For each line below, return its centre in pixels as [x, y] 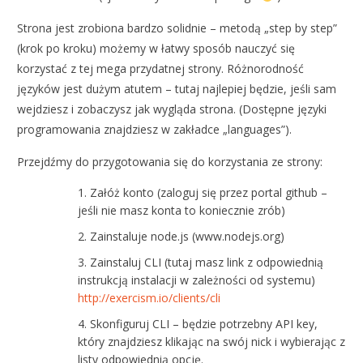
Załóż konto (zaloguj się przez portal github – [209, 193]
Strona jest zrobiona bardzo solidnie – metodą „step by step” [177, 28]
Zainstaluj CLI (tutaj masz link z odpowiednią [207, 263]
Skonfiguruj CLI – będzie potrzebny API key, [204, 324]
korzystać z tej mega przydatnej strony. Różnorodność [161, 69]
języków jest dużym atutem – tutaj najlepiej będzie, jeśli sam [177, 89]
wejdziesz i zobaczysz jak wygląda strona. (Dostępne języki [172, 109]
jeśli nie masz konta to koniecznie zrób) [182, 211]
